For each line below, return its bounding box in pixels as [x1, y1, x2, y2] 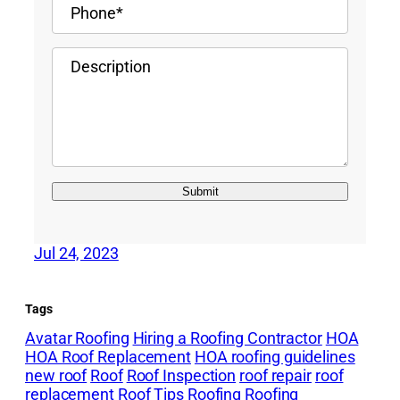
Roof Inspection [126, 365, 237, 385]
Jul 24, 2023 [34, 243, 119, 262]
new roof [25, 365, 87, 385]
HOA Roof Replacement [25, 346, 191, 366]
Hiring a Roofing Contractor [132, 328, 322, 347]
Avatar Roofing [25, 328, 129, 347]
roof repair [239, 365, 312, 385]
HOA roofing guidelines [194, 346, 355, 366]
